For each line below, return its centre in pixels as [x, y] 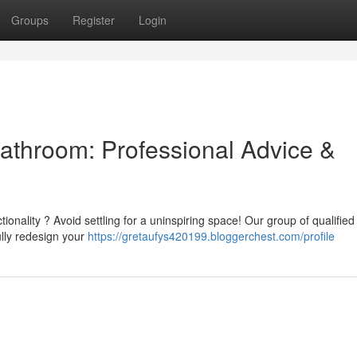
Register [94, 20]
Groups [30, 20]
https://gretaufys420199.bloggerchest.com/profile [211, 236]
